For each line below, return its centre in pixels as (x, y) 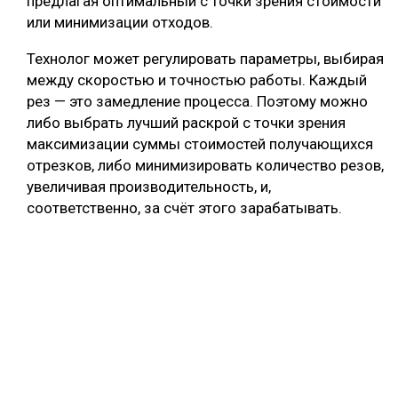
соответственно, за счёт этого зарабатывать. (184, 208)
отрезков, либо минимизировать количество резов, (205, 166)
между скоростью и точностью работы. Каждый (197, 80)
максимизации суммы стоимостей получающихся (200, 144)
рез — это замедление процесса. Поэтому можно (197, 102)
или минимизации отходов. (120, 23)
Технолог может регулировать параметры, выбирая (205, 59)
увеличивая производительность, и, (149, 187)
